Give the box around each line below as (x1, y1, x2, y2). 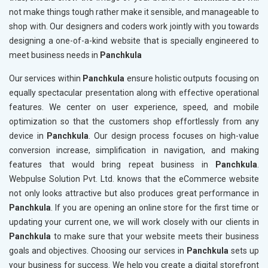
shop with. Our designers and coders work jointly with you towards (9, 22, 259, 32)
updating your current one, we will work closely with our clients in (9, 217, 259, 227)
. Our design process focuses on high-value (89, 131, 259, 141)
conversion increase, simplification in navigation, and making (9, 145, 259, 156)
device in (9, 131, 47, 141)
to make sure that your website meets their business (51, 232, 259, 242)
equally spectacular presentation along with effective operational (9, 88, 259, 98)
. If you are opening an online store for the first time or (51, 203, 259, 213)
